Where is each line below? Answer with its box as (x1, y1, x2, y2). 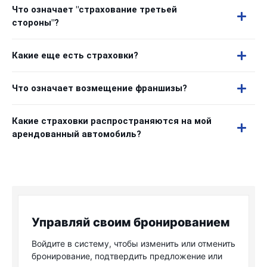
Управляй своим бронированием (32, 215, 229, 230)
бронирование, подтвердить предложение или (32, 251, 222, 261)
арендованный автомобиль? (12, 129, 141, 139)
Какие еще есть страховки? (12, 50, 138, 61)
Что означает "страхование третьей (12, 4, 177, 15)
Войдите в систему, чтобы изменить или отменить (32, 238, 235, 249)
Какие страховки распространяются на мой (12, 116, 212, 126)
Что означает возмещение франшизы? (12, 83, 187, 94)
